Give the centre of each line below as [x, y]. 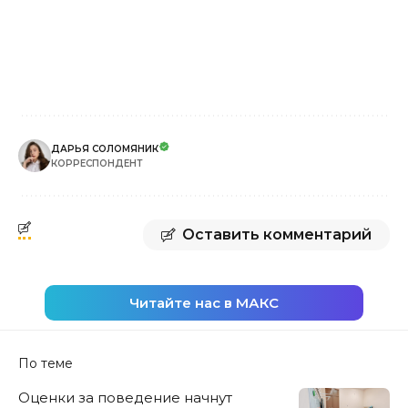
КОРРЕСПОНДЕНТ [97, 163]
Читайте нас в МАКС [204, 302]
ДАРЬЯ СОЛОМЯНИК [105, 148]
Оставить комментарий [277, 234]
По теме [46, 363]
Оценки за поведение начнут [125, 397]
